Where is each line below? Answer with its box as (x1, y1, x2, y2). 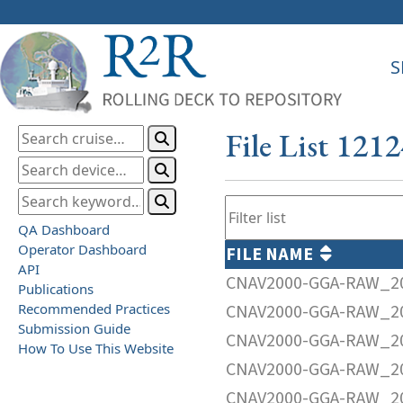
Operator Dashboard (18, 239, 147, 258)
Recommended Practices (18, 299, 170, 318)
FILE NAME (226, 241, 320, 267)
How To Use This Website (18, 338, 174, 357)
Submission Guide (18, 318, 130, 337)
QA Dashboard (18, 219, 110, 238)
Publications (18, 279, 94, 298)
